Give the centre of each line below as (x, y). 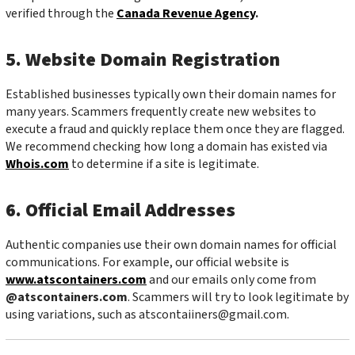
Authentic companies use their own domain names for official (171, 245)
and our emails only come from (231, 280)
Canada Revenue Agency (186, 14)
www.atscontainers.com (76, 280)
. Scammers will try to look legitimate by (238, 298)
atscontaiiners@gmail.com (213, 315)
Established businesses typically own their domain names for (171, 95)
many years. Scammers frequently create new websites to (161, 112)
